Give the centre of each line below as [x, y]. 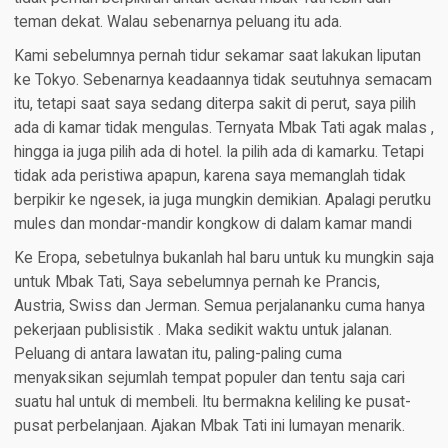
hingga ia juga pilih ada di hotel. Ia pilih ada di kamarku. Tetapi [218, 151]
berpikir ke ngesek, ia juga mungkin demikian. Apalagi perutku [222, 199]
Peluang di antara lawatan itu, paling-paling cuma [177, 353]
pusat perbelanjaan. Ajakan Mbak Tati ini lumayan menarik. [209, 425]
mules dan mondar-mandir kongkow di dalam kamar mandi [212, 223]
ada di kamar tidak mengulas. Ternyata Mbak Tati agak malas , [223, 127]
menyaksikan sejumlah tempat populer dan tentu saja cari [209, 377]
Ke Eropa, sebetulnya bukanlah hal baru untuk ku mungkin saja [223, 257]
